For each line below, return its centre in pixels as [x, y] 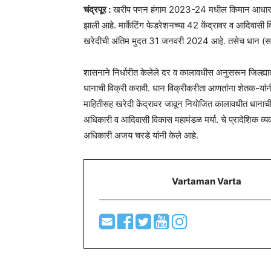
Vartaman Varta [207, 181]
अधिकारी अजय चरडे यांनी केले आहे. [141, 135]
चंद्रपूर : [97, 10]
